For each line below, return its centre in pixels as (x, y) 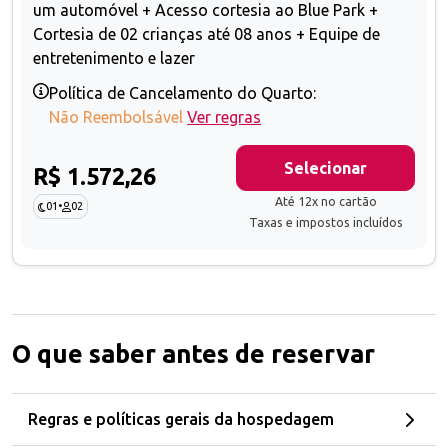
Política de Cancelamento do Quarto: (182, 93)
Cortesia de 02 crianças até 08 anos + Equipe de (206, 34)
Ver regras (224, 117)
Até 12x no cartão (325, 202)
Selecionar (325, 168)
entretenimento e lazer (114, 58)
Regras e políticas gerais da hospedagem (181, 419)
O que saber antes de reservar (193, 354)
